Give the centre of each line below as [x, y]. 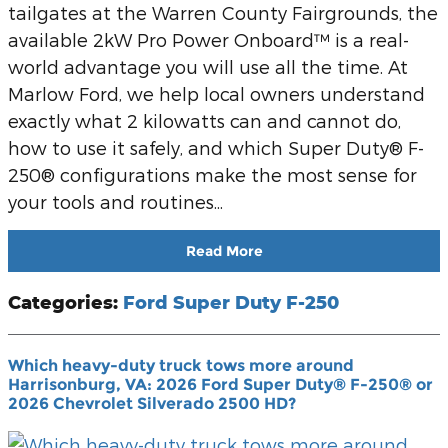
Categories [60, 301]
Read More [224, 250]
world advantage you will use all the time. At [208, 67]
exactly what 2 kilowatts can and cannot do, [204, 121]
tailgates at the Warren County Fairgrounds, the [223, 13]
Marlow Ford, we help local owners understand [216, 94]
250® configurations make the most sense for [212, 175]
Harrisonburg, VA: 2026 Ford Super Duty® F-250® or [220, 384]
